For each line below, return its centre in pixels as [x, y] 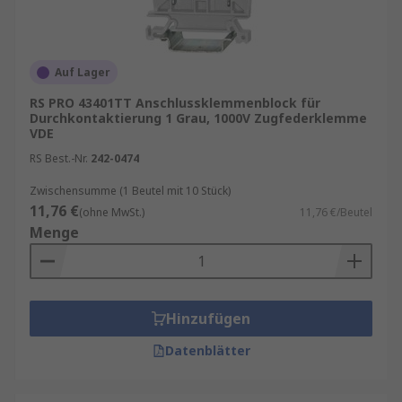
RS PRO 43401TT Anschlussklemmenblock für [175, 103]
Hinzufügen [208, 319]
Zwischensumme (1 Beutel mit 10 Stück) [130, 191]
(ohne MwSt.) [112, 212]
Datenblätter [207, 350]
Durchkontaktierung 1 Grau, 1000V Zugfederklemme [198, 118]
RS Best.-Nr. [59, 158]
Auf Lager [83, 72]
